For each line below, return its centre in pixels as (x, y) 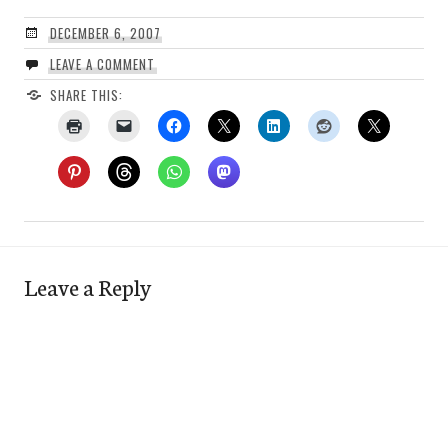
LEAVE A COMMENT (102, 63)
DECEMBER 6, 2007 (105, 32)
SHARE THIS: (86, 94)
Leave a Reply (87, 285)
